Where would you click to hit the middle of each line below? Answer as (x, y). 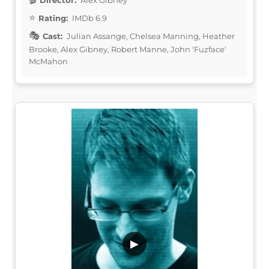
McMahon (48, 61)
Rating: (53, 18)
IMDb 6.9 (89, 18)
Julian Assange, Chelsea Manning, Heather (150, 36)
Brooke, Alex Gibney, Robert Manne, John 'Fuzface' (128, 49)
